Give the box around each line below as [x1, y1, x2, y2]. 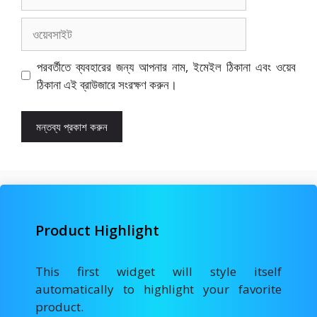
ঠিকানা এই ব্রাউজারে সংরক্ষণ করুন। [36, 76, 177, 93]
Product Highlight [35, 221, 159, 241]
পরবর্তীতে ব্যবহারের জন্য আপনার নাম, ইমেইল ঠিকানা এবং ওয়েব [36, 58, 296, 75]
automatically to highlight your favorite [35, 281, 282, 298]
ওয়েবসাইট [21, 17, 60, 34]
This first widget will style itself [35, 263, 282, 280]
